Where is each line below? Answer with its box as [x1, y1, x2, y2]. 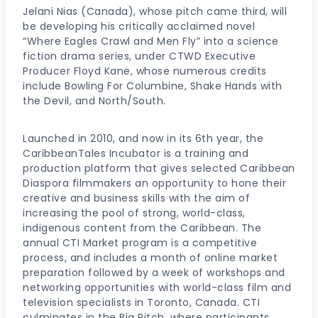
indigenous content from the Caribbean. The [23, 220, 261, 235]
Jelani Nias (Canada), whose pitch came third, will [23, 4, 287, 18]
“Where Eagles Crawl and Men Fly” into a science [23, 33, 279, 48]
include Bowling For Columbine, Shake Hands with [23, 78, 283, 93]
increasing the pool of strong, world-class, [23, 205, 246, 220]
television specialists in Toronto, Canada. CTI [23, 295, 260, 309]
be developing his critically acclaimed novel [23, 18, 255, 33]
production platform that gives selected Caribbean [23, 160, 295, 175]
